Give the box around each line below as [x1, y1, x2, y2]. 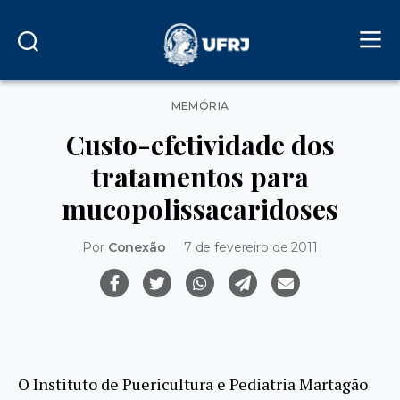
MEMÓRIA [171, 99, 229, 112]
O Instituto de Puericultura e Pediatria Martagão [18, 373, 368, 396]
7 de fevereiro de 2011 [183, 238, 318, 255]
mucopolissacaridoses [62, 190, 338, 227]
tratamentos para [91, 158, 309, 195]
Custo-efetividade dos [65, 126, 335, 162]
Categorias [199, 94, 265, 110]
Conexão [107, 238, 166, 255]
